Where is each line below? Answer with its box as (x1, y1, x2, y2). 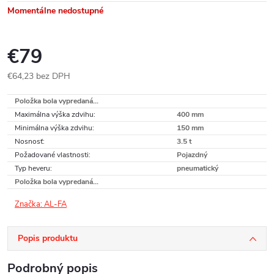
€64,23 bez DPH (7, 70, 70, 82)
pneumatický (177, 163, 218, 173)
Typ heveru (15, 163, 50, 173)
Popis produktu (18, 232, 78, 244)
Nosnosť (15, 136, 43, 146)
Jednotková (7, 83, 50, 95)
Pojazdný (177, 150, 207, 160)
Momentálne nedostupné (7, 5, 103, 17)
